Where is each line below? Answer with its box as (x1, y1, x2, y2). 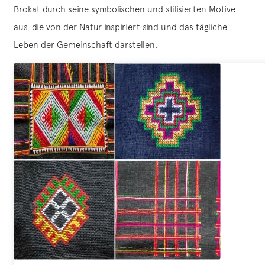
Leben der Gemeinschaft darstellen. (14, 40, 157, 50)
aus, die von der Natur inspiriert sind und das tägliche (14, 22, 227, 33)
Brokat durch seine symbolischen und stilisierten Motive (14, 4, 235, 15)
